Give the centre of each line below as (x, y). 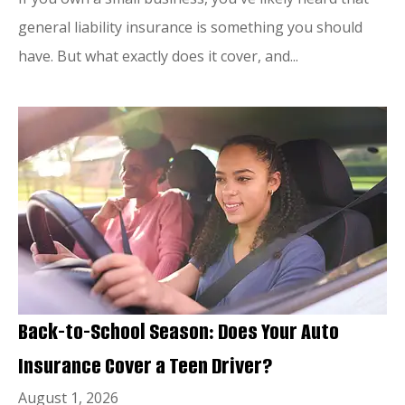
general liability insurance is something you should (190, 27)
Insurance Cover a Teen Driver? (146, 366)
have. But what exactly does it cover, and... (158, 56)
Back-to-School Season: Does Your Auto (179, 331)
